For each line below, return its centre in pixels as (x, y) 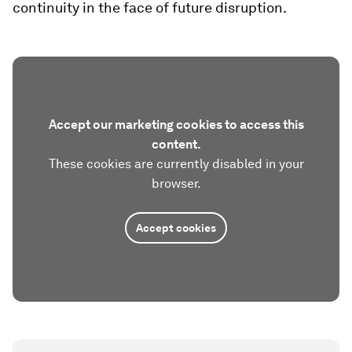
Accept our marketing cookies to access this (176, 125)
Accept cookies (176, 228)
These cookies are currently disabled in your (176, 164)
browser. (176, 184)
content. (176, 145)
